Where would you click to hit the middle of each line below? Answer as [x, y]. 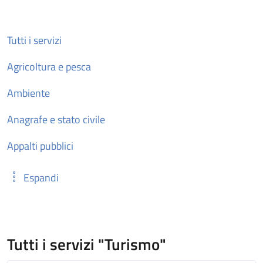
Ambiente [28, 93]
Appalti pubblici [40, 146]
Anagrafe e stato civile [56, 119]
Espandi [41, 178]
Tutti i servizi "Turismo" [87, 244]
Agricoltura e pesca [49, 66]
